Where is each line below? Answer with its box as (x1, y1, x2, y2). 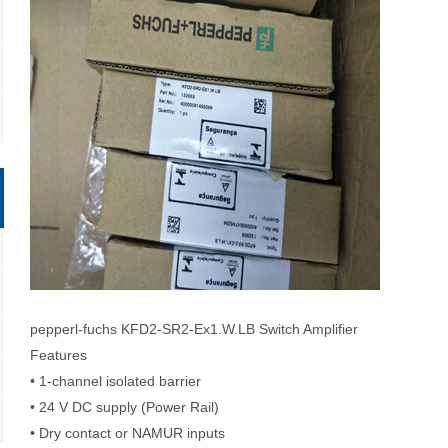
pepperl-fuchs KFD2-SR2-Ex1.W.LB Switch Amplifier (30, 321, 358, 337)
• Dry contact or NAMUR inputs (30, 425, 225, 441)
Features (30, 347, 87, 363)
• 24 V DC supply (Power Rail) (30, 399, 219, 415)
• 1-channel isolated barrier (30, 373, 201, 389)
